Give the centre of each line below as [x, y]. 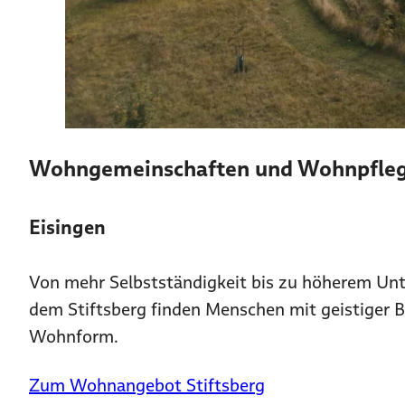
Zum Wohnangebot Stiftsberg [147, 385]
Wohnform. [74, 336]
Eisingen [67, 227]
